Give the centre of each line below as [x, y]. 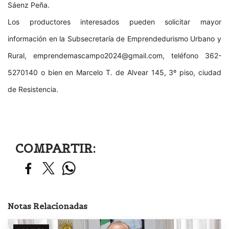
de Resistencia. [33, 89]
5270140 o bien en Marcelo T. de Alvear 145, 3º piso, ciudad [114, 73]
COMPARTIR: [55, 149]
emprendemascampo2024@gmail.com [98, 56]
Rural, [20, 56]
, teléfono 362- [192, 56]
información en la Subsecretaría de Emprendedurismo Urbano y [114, 39]
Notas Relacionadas [48, 206]
